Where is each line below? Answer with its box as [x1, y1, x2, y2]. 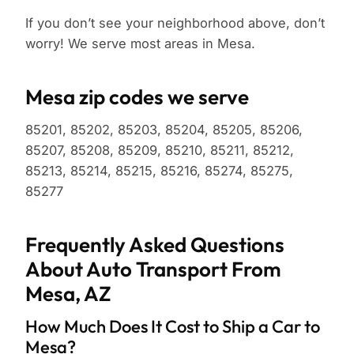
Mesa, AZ [25, 281, 111, 307]
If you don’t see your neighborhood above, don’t [25, 15, 325, 32]
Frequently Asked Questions [25, 232, 284, 258]
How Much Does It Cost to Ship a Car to [25, 315, 320, 338]
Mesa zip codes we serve [25, 84, 249, 111]
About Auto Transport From [25, 256, 281, 283]
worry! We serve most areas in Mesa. [25, 36, 255, 52]
